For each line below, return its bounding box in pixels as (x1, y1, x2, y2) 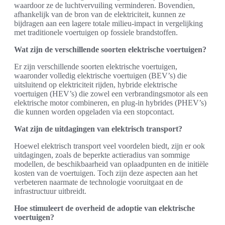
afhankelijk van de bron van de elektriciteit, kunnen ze (14, 10, 185, 19)
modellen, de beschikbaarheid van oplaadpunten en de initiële (14, 160, 208, 168)
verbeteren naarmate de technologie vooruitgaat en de (14, 178, 183, 186)
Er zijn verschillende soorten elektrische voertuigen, (14, 62, 177, 71)
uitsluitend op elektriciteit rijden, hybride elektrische (14, 80, 177, 89)
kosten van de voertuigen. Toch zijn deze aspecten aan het (14, 169, 197, 177)
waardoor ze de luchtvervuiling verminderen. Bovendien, (14, 1, 195, 10)
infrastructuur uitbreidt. (14, 187, 86, 195)
